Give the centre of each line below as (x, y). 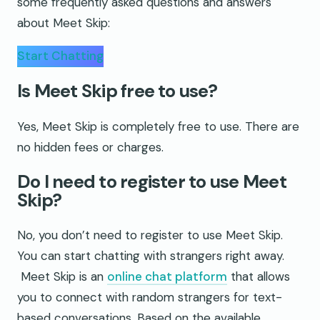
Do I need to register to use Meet (152, 181)
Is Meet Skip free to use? (117, 91)
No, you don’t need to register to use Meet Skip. (150, 235)
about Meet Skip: (64, 22)
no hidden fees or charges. (90, 147)
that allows (259, 276)
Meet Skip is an (62, 276)
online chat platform (167, 276)
